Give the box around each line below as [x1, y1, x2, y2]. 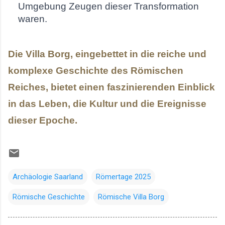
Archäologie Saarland [13, 172, 83, 181]
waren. [18, 13, 47, 24]
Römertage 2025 [96, 172, 151, 181]
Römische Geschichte [13, 192, 85, 201]
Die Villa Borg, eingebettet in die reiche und [8, 48, 206, 59]
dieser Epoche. [8, 115, 77, 126]
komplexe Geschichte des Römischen [8, 65, 183, 76]
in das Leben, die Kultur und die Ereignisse [8, 98, 206, 109]
